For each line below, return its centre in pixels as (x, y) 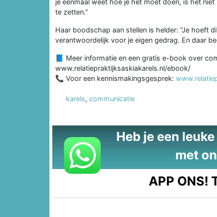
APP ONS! (179, 181)
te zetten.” (71, 12)
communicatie (112, 98)
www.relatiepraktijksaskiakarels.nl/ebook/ (123, 68)
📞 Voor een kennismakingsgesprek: (116, 78)
